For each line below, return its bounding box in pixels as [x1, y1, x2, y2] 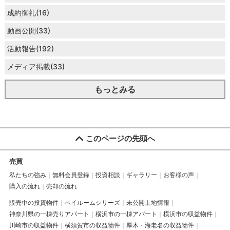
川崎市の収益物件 [9, 221, 59, 229]
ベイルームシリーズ [64, 198, 120, 206]
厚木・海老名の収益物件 [126, 221, 194, 229]
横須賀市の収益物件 [64, 221, 120, 229]
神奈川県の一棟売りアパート [9, 209, 89, 218]
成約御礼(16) [7, 8, 49, 17]
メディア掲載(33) [7, 62, 65, 71]
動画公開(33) [7, 26, 50, 35]
